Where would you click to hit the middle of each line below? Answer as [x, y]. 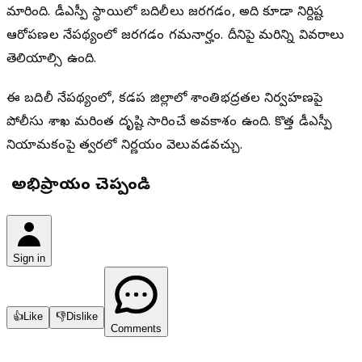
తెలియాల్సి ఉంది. [52, 60]
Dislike [82, 317]
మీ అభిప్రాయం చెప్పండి [78, 187]
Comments [136, 329]
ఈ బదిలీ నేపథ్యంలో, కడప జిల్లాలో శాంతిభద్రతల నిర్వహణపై [165, 100]
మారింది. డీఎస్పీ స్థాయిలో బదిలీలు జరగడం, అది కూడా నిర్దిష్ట [165, 13]
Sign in [29, 259]
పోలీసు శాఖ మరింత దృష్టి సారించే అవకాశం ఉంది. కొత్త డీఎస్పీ [170, 123]
